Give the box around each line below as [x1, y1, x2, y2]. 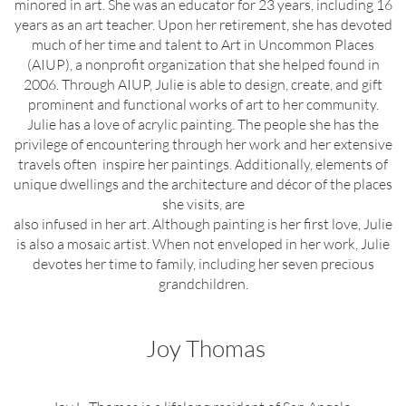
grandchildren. [158, 275, 248, 293]
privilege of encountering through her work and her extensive [14, 135, 392, 153]
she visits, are [161, 195, 245, 213]
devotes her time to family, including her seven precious [32, 255, 374, 273]
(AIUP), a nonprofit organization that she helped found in [26, 55, 380, 73]
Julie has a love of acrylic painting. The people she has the [27, 115, 379, 133]
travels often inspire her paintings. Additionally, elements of [18, 155, 388, 173]
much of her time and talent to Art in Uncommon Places [32, 35, 374, 53]
